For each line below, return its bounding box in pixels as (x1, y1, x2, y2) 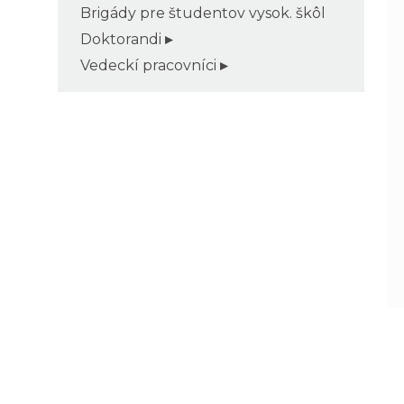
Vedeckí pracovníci (80, 56, 216, 74)
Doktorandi (80, 30, 161, 48)
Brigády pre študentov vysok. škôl (80, 4, 326, 22)
